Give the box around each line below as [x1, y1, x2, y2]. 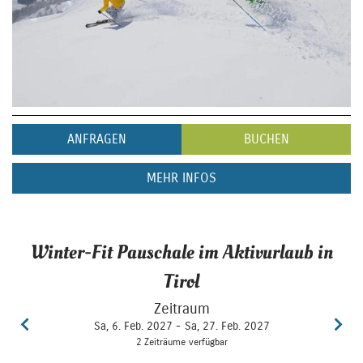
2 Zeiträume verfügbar [135, 335, 228, 348]
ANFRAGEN [67, 130, 126, 147]
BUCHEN [243, 130, 289, 147]
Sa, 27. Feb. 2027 [184, 318, 270, 333]
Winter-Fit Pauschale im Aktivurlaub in [30, 238, 333, 266]
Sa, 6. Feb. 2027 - [93, 318, 181, 333]
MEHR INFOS [147, 169, 216, 186]
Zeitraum [153, 299, 210, 318]
